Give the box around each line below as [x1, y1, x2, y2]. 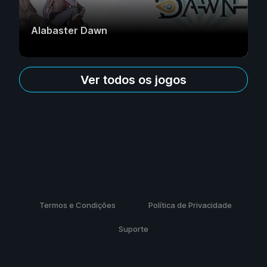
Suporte [119, 224, 148, 234]
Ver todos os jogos [80, 72, 187, 87]
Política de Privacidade [148, 200, 232, 210]
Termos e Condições [39, 200, 116, 210]
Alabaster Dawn [31, 24, 107, 37]
